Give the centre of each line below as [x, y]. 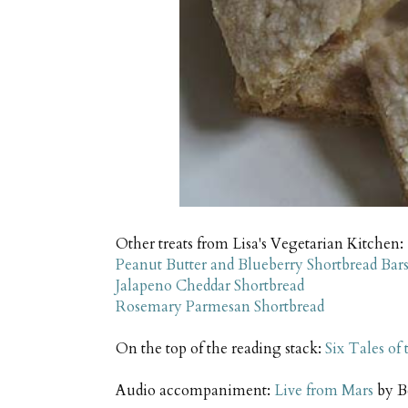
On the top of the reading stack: [220, 349]
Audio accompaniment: [195, 391]
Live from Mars [324, 391]
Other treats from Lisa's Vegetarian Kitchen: [260, 245]
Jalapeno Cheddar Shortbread [210, 286]
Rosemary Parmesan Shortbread [220, 307]
